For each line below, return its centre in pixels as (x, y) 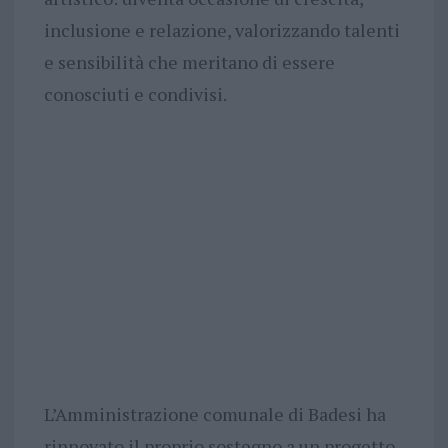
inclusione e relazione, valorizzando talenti (221, 30)
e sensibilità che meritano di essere (189, 62)
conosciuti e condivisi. (135, 94)
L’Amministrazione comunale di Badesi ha (214, 414)
